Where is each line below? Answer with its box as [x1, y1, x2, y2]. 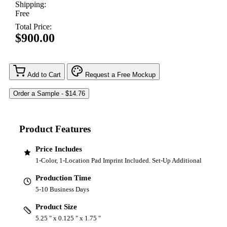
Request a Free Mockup [85, 71, 156, 79]
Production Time [35, 173, 91, 182]
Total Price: [15, 22, 52, 31]
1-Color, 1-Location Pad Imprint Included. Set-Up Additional [35, 156, 202, 164]
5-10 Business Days [35, 185, 89, 193]
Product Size [35, 202, 77, 211]
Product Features [19, 123, 91, 134]
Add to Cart [27, 71, 61, 79]
